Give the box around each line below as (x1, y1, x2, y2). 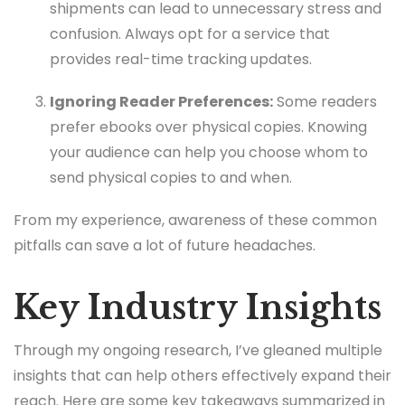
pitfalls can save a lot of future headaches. (14, 235, 316, 257)
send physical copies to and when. (50, 167, 292, 189)
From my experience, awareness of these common (14, 210, 377, 231)
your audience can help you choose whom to (50, 142, 368, 164)
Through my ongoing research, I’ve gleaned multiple (14, 339, 382, 361)
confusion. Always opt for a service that (50, 24, 330, 44)
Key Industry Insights (14, 287, 381, 329)
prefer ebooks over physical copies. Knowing (50, 117, 367, 138)
